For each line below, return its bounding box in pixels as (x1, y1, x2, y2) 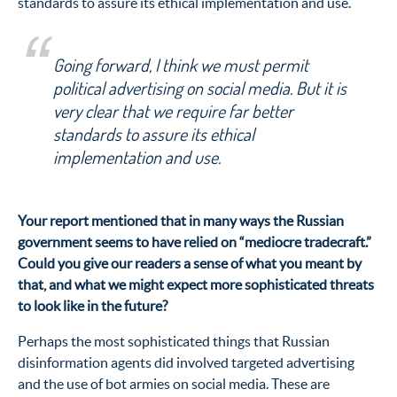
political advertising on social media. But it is (53, 76, 346, 99)
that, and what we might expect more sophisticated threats (18, 276, 374, 292)
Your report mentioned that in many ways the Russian (18, 212, 344, 229)
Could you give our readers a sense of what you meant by (18, 254, 362, 271)
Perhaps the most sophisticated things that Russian (18, 332, 330, 349)
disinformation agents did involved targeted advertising (18, 354, 354, 370)
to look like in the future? (18, 297, 167, 314)
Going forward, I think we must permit (53, 53, 308, 76)
